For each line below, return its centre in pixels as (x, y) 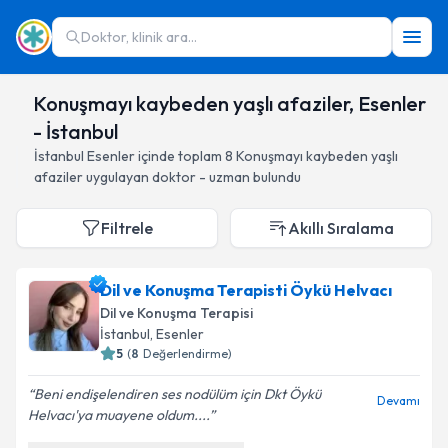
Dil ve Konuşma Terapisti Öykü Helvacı (246, 290)
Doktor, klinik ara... (139, 37)
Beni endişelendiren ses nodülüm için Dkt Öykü (177, 394)
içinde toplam (178, 156)
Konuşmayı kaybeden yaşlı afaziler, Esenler (229, 103)
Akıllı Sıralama (341, 228)
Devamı (398, 400)
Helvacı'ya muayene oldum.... (118, 415)
